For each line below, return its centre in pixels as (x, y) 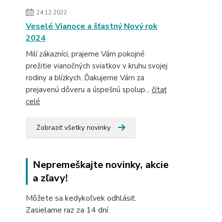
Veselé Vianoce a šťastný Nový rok (92, 26)
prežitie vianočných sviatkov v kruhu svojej (97, 66)
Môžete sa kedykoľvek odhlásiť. (81, 198)
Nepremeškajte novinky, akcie (101, 165)
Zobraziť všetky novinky (73, 128)
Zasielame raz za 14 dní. (68, 210)
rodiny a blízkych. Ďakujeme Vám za (85, 78)
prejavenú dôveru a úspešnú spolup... (89, 90)
